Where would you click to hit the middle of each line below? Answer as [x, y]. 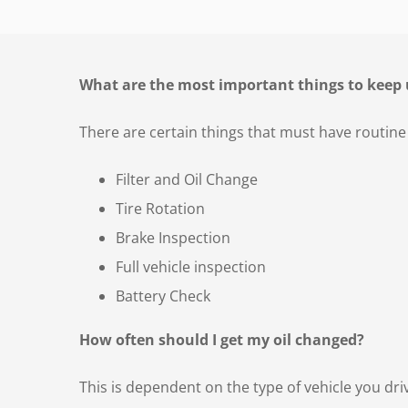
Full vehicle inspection [191, 266]
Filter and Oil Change [187, 179]
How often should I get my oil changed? [222, 339]
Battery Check [163, 296]
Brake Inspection [173, 237]
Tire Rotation [160, 208]
